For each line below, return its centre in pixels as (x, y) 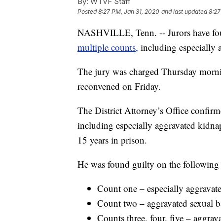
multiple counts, (108, 47)
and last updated (184, 12)
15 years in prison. (112, 140)
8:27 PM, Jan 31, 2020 (129, 12)
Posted (88, 12)
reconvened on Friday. (119, 86)
